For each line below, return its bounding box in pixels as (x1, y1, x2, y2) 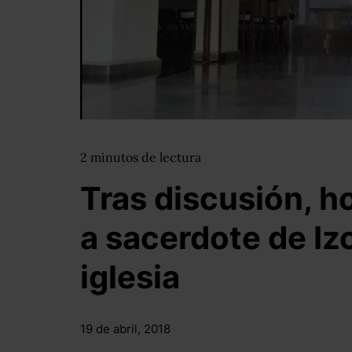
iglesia (80, 258, 180, 296)
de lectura (141, 149, 201, 165)
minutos (90, 149, 141, 165)
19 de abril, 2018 (80, 321, 170, 336)
